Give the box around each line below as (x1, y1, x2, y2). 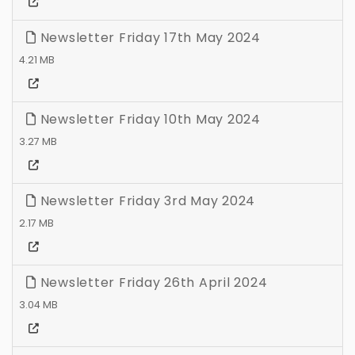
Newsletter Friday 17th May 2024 (36, 29, 261, 48)
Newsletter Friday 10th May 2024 (36, 110, 261, 129)
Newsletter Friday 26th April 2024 (36, 273, 268, 292)
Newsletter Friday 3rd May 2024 (36, 192, 255, 211)
